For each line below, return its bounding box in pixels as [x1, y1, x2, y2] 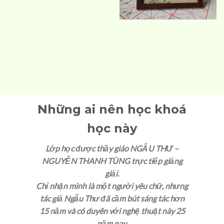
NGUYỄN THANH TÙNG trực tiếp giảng [41, 155, 182, 165]
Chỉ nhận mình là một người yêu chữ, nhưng [36, 180, 188, 190]
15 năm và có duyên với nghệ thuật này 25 [39, 205, 185, 215]
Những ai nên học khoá [37, 101, 186, 116]
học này [87, 120, 137, 135]
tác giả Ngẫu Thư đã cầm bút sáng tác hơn [39, 193, 184, 203]
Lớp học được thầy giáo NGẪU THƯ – [45, 143, 178, 153]
